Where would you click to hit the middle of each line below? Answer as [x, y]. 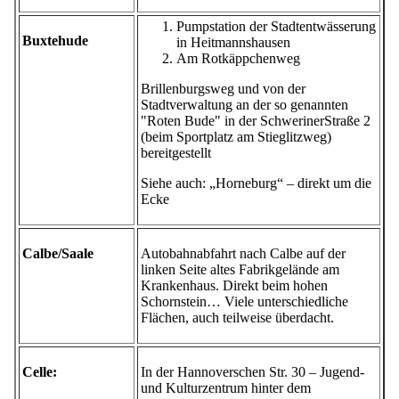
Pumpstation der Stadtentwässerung [276, 27]
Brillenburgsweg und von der [223, 89]
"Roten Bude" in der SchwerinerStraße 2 [256, 121]
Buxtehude [55, 41]
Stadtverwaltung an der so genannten [244, 105]
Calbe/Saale [58, 254]
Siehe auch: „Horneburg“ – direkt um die [256, 183]
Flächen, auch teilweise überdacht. [237, 318]
